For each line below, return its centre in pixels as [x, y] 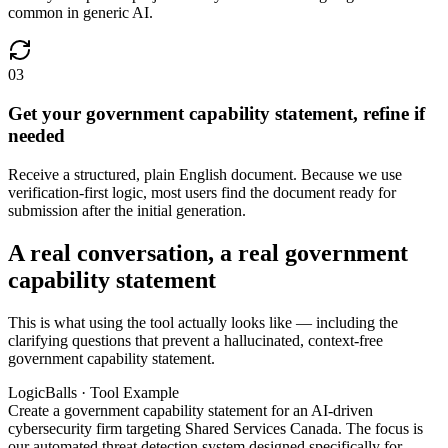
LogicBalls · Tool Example [93, 392]
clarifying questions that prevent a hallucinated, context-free [195, 340]
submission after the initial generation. [127, 210]
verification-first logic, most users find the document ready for [202, 192]
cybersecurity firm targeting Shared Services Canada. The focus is [215, 428]
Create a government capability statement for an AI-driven [190, 410]
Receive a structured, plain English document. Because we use [205, 174]
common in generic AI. [80, 13]
